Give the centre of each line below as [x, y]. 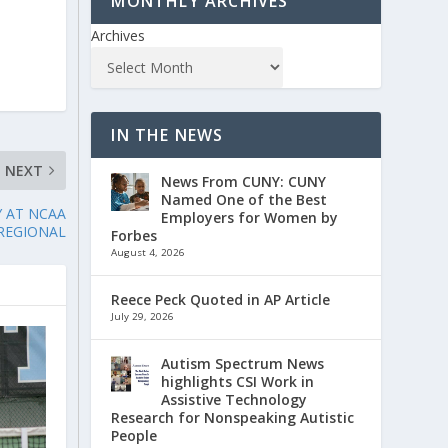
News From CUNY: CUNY [244, 181]
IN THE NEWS [167, 134]
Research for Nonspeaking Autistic [233, 417]
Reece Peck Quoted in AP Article [221, 299]
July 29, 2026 [143, 316]
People [134, 435]
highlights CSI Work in [238, 381]
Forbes [134, 235]
